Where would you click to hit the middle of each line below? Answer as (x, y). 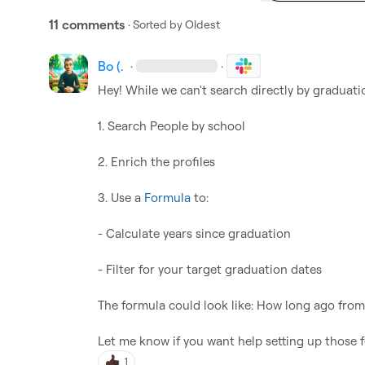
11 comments (87, 24)
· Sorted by (155, 24)
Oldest (202, 24)
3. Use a (121, 198)
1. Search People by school (173, 126)
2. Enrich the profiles (156, 162)
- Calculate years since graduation (194, 233)
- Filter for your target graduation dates (213, 269)
